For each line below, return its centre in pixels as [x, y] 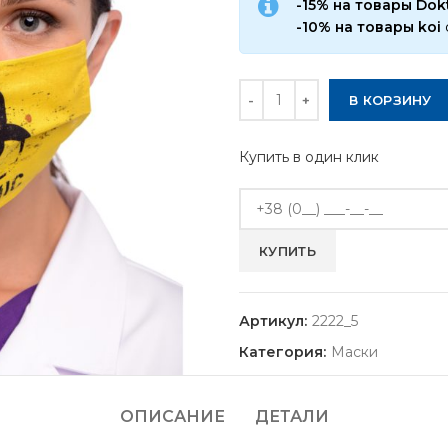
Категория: [284, 352]
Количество [280, 89]
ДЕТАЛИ [291, 416]
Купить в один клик [309, 157]
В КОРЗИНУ [390, 100]
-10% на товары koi [370, 27]
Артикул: [275, 321]
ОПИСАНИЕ [172, 416]
